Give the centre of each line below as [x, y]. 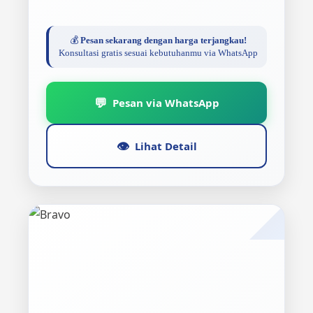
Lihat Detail [166, 146]
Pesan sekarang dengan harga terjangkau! [163, 40]
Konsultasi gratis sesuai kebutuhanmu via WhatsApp [158, 53]
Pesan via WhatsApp [166, 102]
